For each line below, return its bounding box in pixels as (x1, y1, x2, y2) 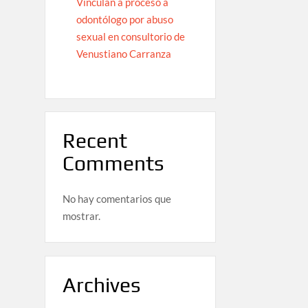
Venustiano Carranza (76, 47, 171, 60)
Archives (62, 272, 140, 297)
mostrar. (62, 209, 100, 222)
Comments (62, 151, 164, 176)
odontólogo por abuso (76, 13, 173, 26)
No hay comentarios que (62, 192, 171, 205)
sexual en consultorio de (76, 30, 185, 43)
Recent (62, 129, 127, 153)
